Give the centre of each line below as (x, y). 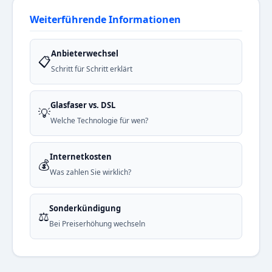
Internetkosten (81, 157)
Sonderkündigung (85, 209)
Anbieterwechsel (85, 54)
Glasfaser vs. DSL (83, 105)
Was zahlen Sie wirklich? (90, 172)
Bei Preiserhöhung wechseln (97, 224)
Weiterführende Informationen (105, 20)
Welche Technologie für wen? (99, 121)
